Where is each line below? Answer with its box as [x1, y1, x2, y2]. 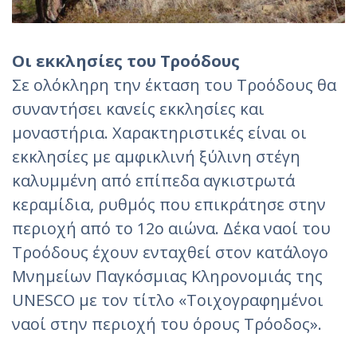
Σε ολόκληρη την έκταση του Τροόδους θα [12, 73, 336, 96]
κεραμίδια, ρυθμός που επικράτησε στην [12, 193, 326, 215]
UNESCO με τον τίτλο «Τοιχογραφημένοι [12, 288, 324, 311]
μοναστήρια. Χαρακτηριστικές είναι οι [12, 121, 307, 143]
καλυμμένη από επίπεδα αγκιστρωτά [12, 169, 295, 191]
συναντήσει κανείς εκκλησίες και [12, 97, 265, 120]
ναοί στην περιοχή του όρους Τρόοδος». [12, 312, 322, 335]
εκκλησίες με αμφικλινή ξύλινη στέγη [12, 145, 300, 167]
